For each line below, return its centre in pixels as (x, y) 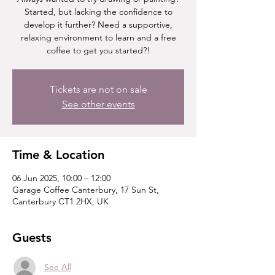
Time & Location (58, 154)
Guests (32, 237)
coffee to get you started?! (98, 50)
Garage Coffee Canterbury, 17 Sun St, (86, 189)
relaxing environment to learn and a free (98, 37)
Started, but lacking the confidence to (98, 11)
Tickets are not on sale (98, 89)
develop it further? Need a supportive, (98, 24)
